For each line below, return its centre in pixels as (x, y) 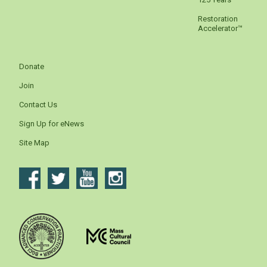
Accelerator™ (220, 29)
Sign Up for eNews (52, 124)
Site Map (34, 143)
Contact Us (38, 105)
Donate (32, 67)
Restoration (218, 19)
